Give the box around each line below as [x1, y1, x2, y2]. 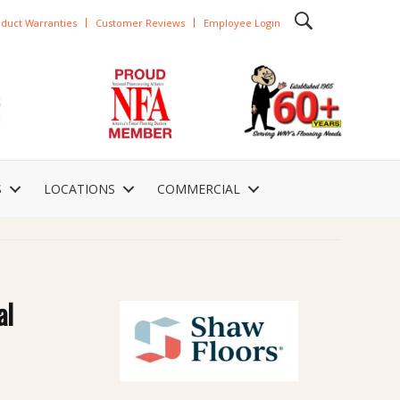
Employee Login [203, 15, 280, 29]
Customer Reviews [95, 15, 185, 29]
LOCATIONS [44, 180, 115, 198]
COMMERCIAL [157, 180, 240, 198]
